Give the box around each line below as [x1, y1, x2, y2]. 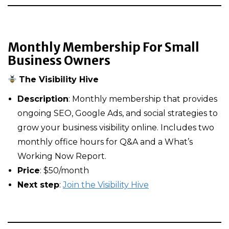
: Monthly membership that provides [68, 94, 217, 104]
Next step [17, 180, 59, 190]
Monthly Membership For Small [8, 39, 199, 55]
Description [17, 94, 68, 104]
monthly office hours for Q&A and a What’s [17, 137, 193, 147]
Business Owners [8, 53, 110, 68]
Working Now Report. [17, 151, 108, 161]
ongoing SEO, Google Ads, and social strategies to [17, 108, 218, 118]
